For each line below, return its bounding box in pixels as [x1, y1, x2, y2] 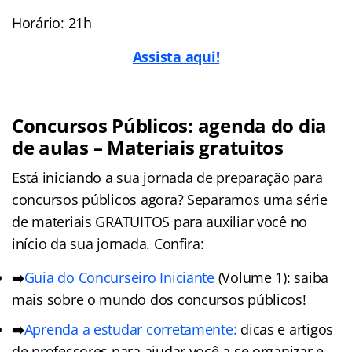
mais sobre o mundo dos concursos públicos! [12, 289, 306, 309]
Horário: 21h [12, 13, 92, 32]
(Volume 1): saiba [214, 267, 329, 287]
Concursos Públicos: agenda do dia [12, 112, 328, 138]
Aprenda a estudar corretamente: [24, 319, 237, 339]
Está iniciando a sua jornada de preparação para [12, 167, 323, 187]
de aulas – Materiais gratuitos [12, 134, 284, 160]
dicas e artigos [236, 319, 334, 339]
